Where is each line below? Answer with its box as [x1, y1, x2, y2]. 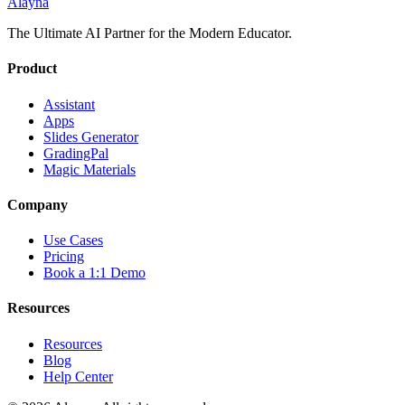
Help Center [43, 368, 113, 384]
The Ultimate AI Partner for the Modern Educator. [7, 25, 292, 41]
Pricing [43, 249, 84, 265]
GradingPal [43, 145, 108, 161]
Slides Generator [43, 128, 138, 145]
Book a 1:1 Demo [43, 265, 146, 281]
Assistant [43, 96, 95, 112]
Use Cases [43, 232, 103, 249]
